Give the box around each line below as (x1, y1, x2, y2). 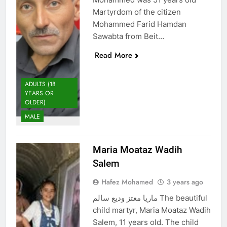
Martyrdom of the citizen (92, 7, 181, 17)
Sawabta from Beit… (92, 31, 164, 41)
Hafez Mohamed (101, 176, 153, 187)
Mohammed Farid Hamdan (92, 19, 186, 29)
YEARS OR (25, 88, 54, 98)
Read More (94, 49, 132, 61)
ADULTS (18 (25, 79, 56, 89)
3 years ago (166, 176, 203, 187)
